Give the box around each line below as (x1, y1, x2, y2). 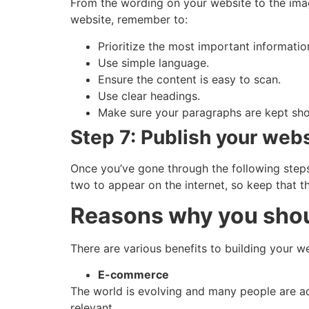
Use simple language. (98, 55, 209, 70)
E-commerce (98, 268, 169, 282)
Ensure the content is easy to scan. (98, 72, 281, 86)
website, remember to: (70, 12, 188, 27)
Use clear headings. (98, 88, 200, 103)
